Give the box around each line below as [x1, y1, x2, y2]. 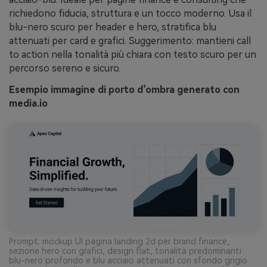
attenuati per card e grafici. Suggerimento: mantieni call [9, 35, 251, 47]
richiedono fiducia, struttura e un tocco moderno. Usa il [9, 8, 252, 20]
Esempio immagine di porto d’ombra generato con [9, 83, 240, 95]
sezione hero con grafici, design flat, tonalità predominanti [9, 246, 241, 256]
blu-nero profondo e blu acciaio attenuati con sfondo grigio [9, 256, 247, 266]
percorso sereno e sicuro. [9, 63, 120, 74]
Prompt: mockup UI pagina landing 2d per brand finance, [9, 237, 229, 247]
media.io [9, 97, 48, 109]
